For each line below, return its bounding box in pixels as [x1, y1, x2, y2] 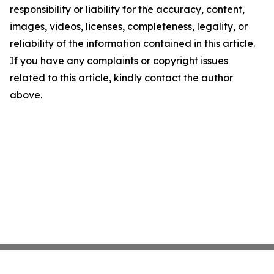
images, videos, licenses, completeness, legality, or [10, 20, 248, 32]
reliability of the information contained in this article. [10, 37, 255, 50]
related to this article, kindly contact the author [10, 72, 233, 84]
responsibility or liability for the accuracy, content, [10, 3, 245, 15]
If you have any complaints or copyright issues [10, 54, 228, 67]
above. [10, 89, 42, 101]
